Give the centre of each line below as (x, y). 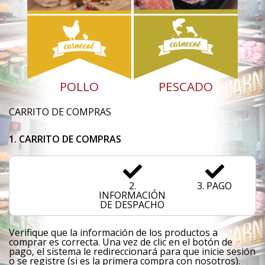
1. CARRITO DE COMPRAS (65, 139)
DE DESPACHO (132, 205)
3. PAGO (215, 186)
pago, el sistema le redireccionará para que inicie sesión (132, 251)
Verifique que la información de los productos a (113, 232)
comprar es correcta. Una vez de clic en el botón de (121, 242)
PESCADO (186, 86)
